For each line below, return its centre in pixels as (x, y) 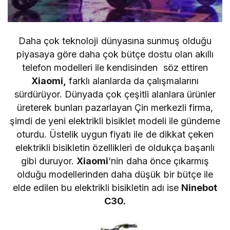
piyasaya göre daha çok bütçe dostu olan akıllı (115, 54)
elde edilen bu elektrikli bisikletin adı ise (97, 188)
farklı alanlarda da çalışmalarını (132, 81)
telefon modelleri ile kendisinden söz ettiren (115, 68)
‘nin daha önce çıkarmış (159, 161)
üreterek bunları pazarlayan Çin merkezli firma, (115, 108)
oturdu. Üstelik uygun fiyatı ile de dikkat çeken (115, 135)
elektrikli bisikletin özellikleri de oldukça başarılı (115, 148)
